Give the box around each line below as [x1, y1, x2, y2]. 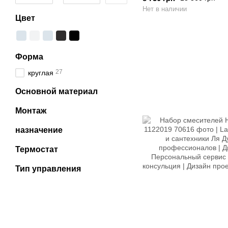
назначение [15, 126, 63, 134]
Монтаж [15, 106, 46, 115]
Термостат [15, 145, 58, 154]
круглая [28, 69, 53, 77]
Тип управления [15, 164, 81, 173]
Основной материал [15, 87, 98, 96]
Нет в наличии [142, 5, 187, 13]
